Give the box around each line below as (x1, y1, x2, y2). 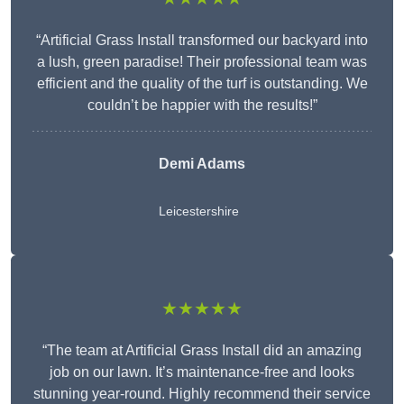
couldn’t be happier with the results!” (87, 97, 317, 114)
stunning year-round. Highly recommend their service (33, 386, 371, 402)
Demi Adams (159, 156, 245, 172)
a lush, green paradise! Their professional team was (37, 54, 367, 70)
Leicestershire (159, 204, 239, 219)
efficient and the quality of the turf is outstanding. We (36, 76, 368, 92)
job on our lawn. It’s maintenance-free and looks (50, 364, 354, 381)
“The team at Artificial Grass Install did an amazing (42, 343, 362, 359)
